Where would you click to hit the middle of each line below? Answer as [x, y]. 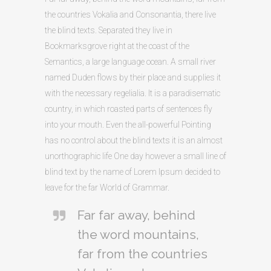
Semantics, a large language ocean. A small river [130, 61]
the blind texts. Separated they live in [109, 30]
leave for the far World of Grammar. [107, 187]
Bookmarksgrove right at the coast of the [117, 46]
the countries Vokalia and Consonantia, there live [130, 14]
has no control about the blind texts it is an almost [134, 140]
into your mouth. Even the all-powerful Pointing [128, 124]
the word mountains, [138, 234]
